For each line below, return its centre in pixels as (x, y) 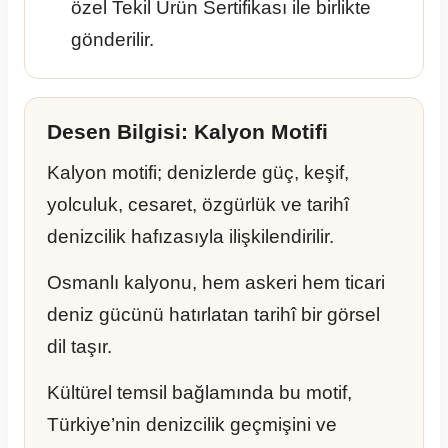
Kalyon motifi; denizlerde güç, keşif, (198, 173)
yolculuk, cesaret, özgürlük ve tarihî (198, 205)
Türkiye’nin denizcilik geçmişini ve (192, 425)
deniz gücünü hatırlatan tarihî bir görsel (213, 315)
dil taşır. (79, 347)
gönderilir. (112, 40)
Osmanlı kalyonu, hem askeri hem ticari (216, 283)
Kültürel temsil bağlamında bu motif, (199, 393)
